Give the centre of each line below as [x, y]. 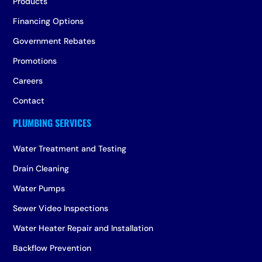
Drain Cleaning [41, 168]
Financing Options [49, 21]
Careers [28, 81]
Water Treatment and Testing [70, 149]
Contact [29, 101]
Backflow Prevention [52, 248]
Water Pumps [39, 188]
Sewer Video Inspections [61, 208]
